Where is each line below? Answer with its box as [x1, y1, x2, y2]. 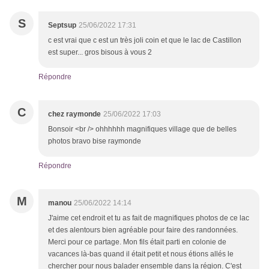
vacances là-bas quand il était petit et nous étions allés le [48, 250, 234, 259]
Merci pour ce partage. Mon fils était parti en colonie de [48, 238, 226, 247]
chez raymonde [48, 110, 101, 119]
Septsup [48, 21, 76, 30]
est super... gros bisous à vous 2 [48, 48, 152, 57]
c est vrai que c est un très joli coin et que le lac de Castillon [48, 36, 241, 45]
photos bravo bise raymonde [48, 137, 141, 146]
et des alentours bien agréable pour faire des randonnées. [48, 226, 238, 235]
